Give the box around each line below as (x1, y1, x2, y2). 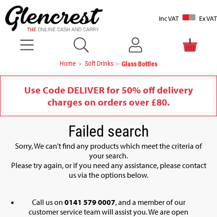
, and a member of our (115, 197, 186, 207)
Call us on (31, 197, 64, 207)
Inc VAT (159, 14, 179, 23)
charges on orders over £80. (47, 95, 170, 108)
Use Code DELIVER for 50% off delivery (24, 83, 193, 96)
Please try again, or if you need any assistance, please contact (11, 160, 206, 170)
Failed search (68, 120, 149, 141)
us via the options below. (69, 170, 148, 180)
